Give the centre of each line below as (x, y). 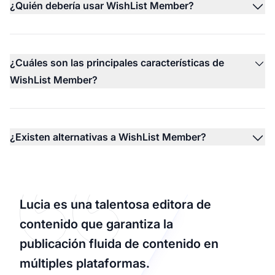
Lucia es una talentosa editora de (115, 204)
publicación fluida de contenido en (119, 243)
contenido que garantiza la (96, 224)
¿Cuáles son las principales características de (117, 62)
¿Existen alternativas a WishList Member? (108, 137)
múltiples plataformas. (85, 263)
